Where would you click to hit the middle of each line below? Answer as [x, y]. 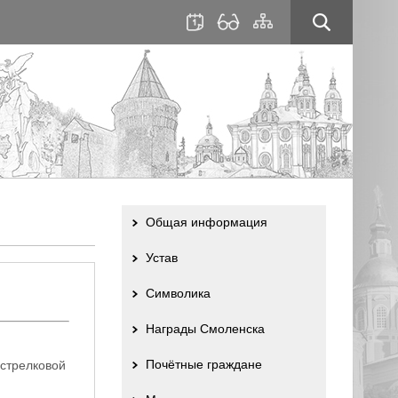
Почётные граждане [203, 364]
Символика [178, 293]
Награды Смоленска [205, 329]
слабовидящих [254, 49]
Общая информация [206, 222]
